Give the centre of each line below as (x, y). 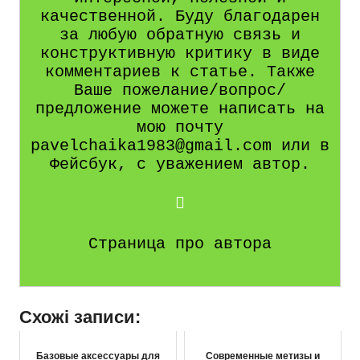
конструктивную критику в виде (180, 53)
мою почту (180, 127)
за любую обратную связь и (180, 35)
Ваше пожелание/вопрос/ (180, 90)
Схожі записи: (80, 317)
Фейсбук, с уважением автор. (180, 164)
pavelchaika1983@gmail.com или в (180, 145)
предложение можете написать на (180, 108)
